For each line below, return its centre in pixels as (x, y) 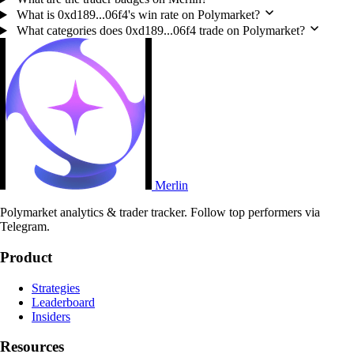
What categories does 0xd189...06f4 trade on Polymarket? (160, 31)
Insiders (51, 316)
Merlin (170, 186)
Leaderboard (63, 302)
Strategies (56, 288)
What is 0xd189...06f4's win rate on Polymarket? (138, 15)
